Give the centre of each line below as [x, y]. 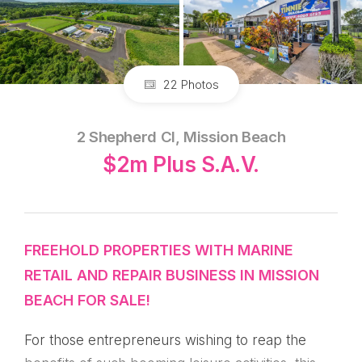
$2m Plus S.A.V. [181, 165]
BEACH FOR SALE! [87, 300]
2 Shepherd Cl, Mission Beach [181, 137]
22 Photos [189, 85]
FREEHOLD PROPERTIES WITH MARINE [159, 250]
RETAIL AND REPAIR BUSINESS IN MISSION [172, 275]
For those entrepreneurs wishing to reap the [165, 340]
